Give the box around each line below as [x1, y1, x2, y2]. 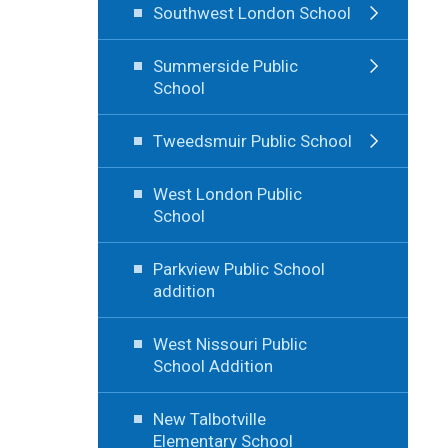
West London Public [152, 183, 302, 204]
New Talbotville [152, 408, 266, 429]
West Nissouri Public [152, 333, 307, 354]
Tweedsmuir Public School [152, 130, 352, 151]
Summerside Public [152, 55, 298, 76]
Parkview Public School [152, 258, 325, 279]
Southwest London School [152, 2, 351, 23]
